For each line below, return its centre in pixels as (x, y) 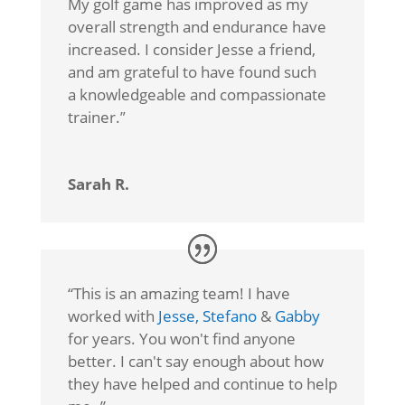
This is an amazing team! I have (181, 294)
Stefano (229, 316)
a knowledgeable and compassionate (197, 95)
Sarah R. (98, 184)
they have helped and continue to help (202, 384)
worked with (113, 316)
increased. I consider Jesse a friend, (191, 50)
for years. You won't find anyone (181, 339)
